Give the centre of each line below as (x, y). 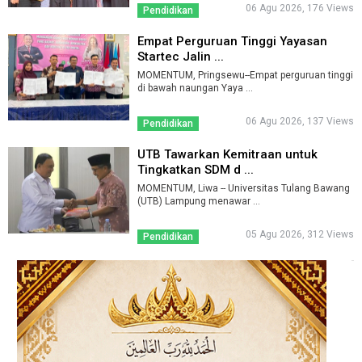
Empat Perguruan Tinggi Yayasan (232, 41)
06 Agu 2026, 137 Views (300, 121)
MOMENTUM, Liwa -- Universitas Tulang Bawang (243, 188)
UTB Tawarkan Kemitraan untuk (227, 154)
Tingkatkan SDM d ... (195, 169)
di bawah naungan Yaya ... (195, 88)
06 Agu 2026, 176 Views (300, 8)
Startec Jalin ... (219, 56)
